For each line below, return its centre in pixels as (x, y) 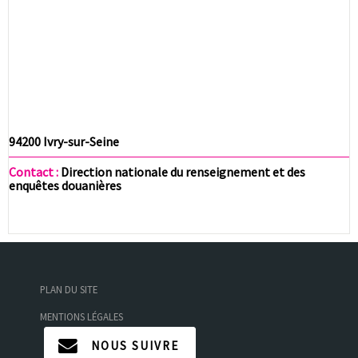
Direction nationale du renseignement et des (182, 171)
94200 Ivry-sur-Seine (64, 141)
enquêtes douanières (65, 185)
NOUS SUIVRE (135, 345)
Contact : (34, 171)
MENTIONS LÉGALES (82, 316)
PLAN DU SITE (69, 289)
